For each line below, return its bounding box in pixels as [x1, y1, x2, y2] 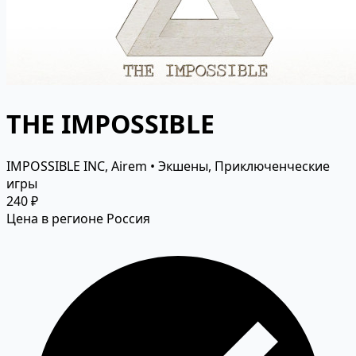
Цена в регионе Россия [6, 209, 150, 227]
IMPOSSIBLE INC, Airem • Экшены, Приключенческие [6, 157, 330, 175]
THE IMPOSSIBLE [6, 106, 215, 141]
